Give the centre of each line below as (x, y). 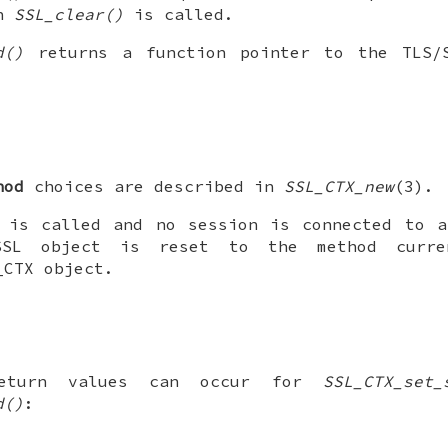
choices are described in (154, 186)
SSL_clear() (69, 13)
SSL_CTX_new (339, 186)
